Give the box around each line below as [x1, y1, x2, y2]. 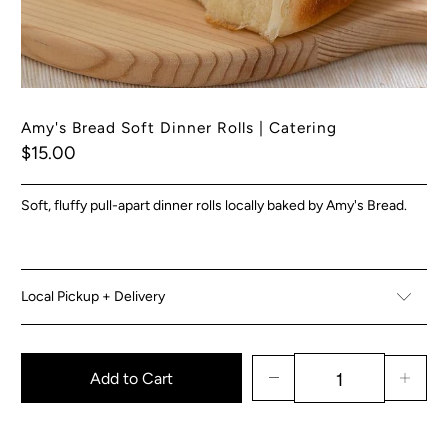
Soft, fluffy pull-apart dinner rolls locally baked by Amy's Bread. [21, 197, 414, 215]
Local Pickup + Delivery [21, 288, 166, 306]
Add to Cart [90, 368, 174, 388]
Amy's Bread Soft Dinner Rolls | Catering [21, 118, 338, 138]
